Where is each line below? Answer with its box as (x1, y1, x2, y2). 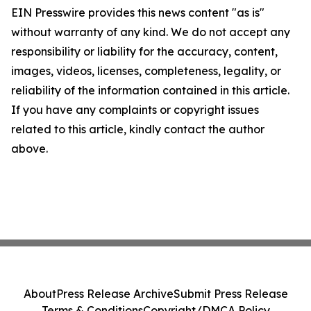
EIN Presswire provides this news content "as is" (11, 5, 264, 19)
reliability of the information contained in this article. (11, 83, 289, 97)
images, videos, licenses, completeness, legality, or (11, 63, 281, 78)
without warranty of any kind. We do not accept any (11, 24, 290, 39)
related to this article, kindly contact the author (11, 121, 264, 136)
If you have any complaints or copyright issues (11, 102, 259, 117)
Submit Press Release (173, 286, 288, 301)
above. (11, 141, 48, 155)
